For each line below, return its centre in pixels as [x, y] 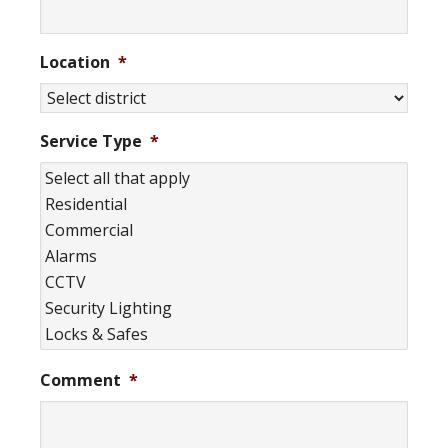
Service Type [91, 141]
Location [75, 62]
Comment [80, 380]
